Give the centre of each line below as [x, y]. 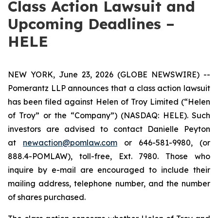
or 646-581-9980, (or [164, 143]
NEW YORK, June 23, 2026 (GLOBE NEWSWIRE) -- [109, 74]
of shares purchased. [48, 197]
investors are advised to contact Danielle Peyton [109, 129]
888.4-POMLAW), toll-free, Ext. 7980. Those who [109, 156]
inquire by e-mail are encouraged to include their [109, 170]
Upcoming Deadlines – [91, 24]
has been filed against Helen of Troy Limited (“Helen [109, 102]
